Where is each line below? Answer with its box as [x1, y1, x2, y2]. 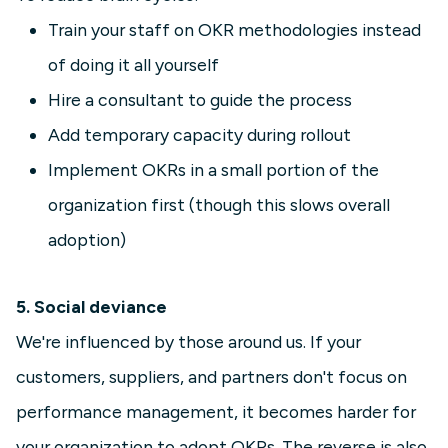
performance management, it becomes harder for [16, 401, 416, 423]
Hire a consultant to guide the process [48, 89, 352, 111]
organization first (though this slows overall [48, 194, 390, 216]
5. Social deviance [16, 296, 167, 318]
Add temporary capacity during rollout [48, 124, 351, 146]
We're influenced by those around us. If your [16, 331, 361, 353]
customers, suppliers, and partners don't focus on [16, 366, 407, 388]
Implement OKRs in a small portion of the [48, 159, 379, 181]
